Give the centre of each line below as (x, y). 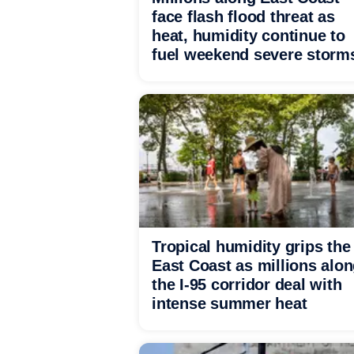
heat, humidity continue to (249, 36)
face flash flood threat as (243, 17)
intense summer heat (230, 303)
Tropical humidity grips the (251, 247)
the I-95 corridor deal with (247, 284)
